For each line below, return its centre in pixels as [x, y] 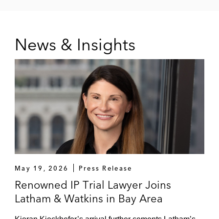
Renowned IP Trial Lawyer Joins [93, 185]
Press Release [105, 168]
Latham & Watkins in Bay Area [89, 198]
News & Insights [75, 44]
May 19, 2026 [42, 168]
